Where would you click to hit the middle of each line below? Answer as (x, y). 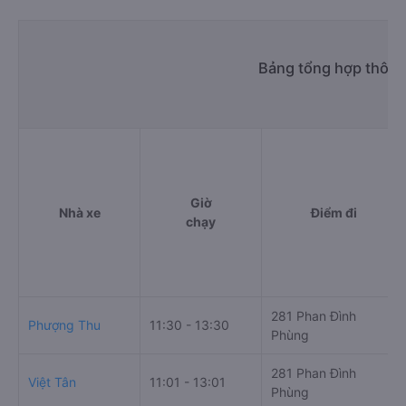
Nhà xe (79, 212)
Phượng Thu (64, 324)
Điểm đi (333, 212)
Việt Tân (52, 382)
